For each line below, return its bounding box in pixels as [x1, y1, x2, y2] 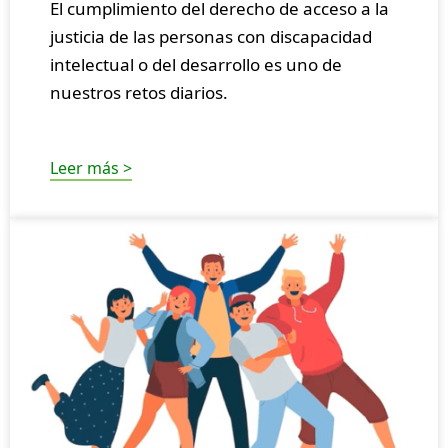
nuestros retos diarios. [50, 81, 228, 105]
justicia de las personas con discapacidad [50, 25, 372, 49]
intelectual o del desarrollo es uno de [50, 53, 342, 77]
